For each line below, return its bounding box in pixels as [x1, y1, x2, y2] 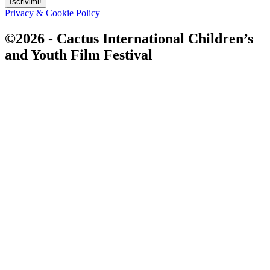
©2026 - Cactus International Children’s [5, 30, 253, 46]
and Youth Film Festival [5, 46, 152, 63]
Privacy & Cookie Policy [5, 7, 100, 18]
